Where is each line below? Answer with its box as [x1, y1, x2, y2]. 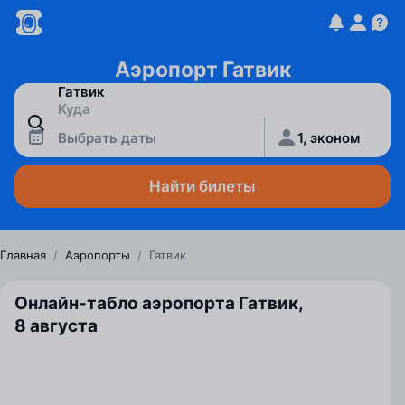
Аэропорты [65, 248, 130, 262]
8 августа [14, 316, 98, 336]
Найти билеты [149, 177, 256, 195]
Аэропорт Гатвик [114, 57, 291, 82]
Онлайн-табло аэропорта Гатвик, [14, 293, 303, 314]
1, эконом [297, 128, 361, 146]
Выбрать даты [58, 128, 156, 146]
